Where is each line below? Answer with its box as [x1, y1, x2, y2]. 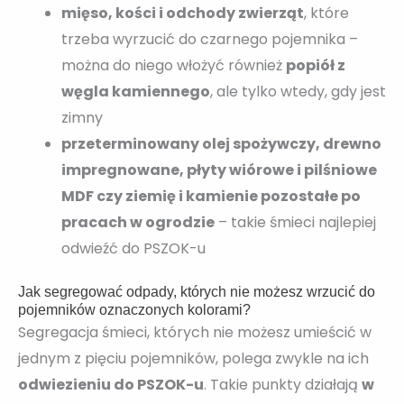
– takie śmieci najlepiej [215, 211, 376, 233]
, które [304, 2, 349, 23]
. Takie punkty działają [204, 373, 362, 395]
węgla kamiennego [61, 80, 210, 102]
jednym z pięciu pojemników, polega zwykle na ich [18, 347, 369, 369]
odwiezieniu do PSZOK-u [18, 373, 204, 395]
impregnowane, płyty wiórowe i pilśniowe [61, 159, 377, 180]
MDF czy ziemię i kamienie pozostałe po [61, 185, 361, 207]
